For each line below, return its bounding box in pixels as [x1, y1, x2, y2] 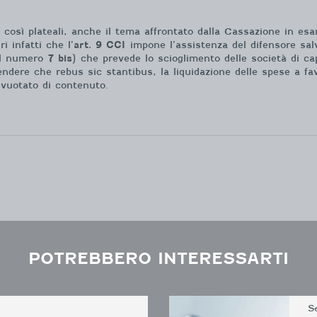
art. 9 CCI [74, 39, 125, 50]
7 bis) [48, 52, 76, 64]
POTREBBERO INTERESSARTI [28, 248, 289, 267]
